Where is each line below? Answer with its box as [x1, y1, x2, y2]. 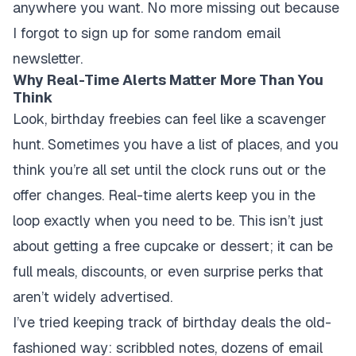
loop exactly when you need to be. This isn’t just [13, 211, 323, 230]
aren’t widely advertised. [13, 288, 172, 306]
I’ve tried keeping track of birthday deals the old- [13, 313, 331, 331]
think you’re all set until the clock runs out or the [13, 161, 326, 179]
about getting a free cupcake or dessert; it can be [13, 237, 333, 255]
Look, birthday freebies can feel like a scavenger [13, 110, 327, 128]
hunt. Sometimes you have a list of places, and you [13, 135, 339, 153]
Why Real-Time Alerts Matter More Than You [13, 71, 323, 89]
